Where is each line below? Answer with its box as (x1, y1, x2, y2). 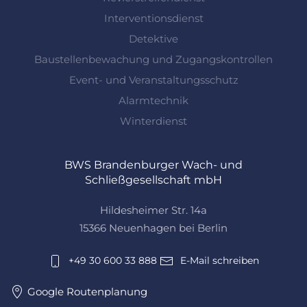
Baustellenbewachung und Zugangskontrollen (34, 52, 273, 66)
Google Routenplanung (27, 284, 147, 298)
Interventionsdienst (103, 11, 204, 25)
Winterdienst (120, 114, 187, 127)
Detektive (129, 32, 178, 45)
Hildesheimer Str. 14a (100, 203, 207, 217)
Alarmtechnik (119, 93, 188, 107)
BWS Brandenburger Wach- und (64, 158, 243, 171)
